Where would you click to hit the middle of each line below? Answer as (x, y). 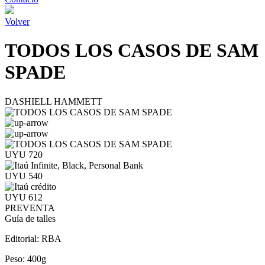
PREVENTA (30, 208)
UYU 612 (24, 197)
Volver (17, 22)
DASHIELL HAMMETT (54, 101)
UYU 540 (24, 176)
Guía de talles (30, 218)
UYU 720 (24, 154)
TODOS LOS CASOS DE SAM (132, 51)
